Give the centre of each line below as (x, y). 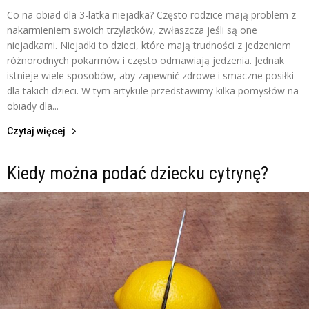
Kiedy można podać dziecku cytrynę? (138, 173)
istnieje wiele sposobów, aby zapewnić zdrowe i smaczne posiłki (150, 75)
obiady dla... (33, 106)
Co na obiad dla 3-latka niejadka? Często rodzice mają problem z (151, 14)
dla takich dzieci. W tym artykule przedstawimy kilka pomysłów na (153, 90)
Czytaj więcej (36, 131)
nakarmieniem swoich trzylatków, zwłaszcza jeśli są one (132, 30)
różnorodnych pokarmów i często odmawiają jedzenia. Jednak (146, 60)
